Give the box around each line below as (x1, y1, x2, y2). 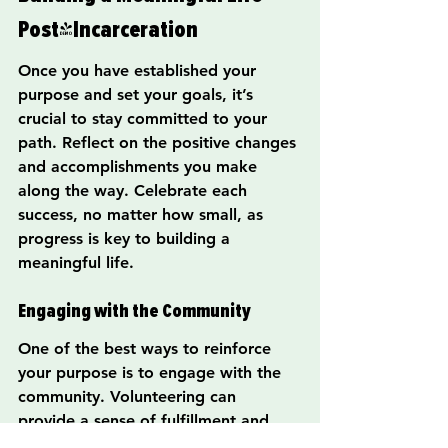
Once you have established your (18, 61, 261, 81)
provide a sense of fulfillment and (18, 411, 274, 431)
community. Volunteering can (18, 387, 241, 407)
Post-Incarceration (18, 14, 198, 44)
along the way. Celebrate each (18, 181, 252, 201)
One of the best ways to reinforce (18, 339, 276, 359)
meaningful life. (18, 253, 134, 273)
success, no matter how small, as (18, 205, 268, 225)
